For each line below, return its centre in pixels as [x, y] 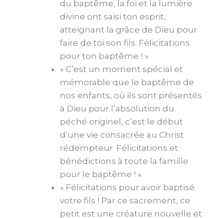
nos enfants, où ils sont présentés [131, 95]
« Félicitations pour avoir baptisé [127, 187]
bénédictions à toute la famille [124, 161]
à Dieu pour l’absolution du [117, 108]
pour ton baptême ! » [104, 56]
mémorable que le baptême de [127, 82]
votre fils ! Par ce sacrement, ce [125, 200]
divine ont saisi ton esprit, [113, 16]
